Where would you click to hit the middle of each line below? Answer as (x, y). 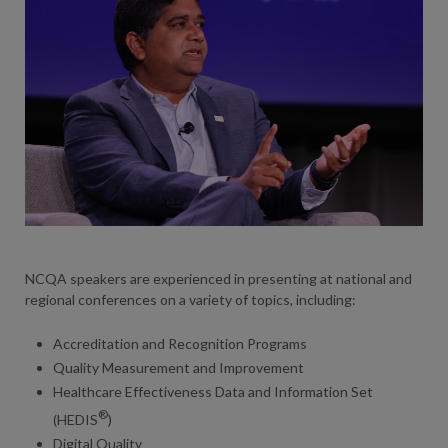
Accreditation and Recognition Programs (180, 344)
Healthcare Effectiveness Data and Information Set (213, 392)
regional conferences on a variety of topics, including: (190, 300)
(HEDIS (75, 419)
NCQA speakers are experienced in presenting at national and (218, 279)
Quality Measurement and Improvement (178, 368)
